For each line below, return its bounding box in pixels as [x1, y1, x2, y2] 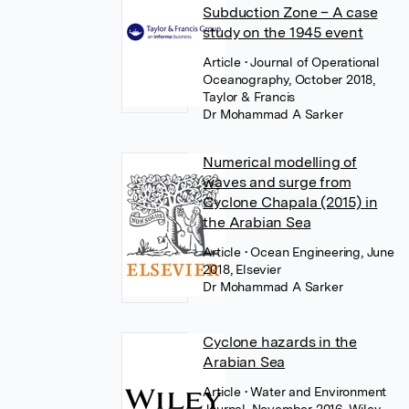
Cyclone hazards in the [203, 333, 357, 351]
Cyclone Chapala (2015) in [203, 194, 378, 211]
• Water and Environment [244, 384, 387, 399]
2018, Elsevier [203, 262, 281, 277]
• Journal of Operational [244, 55, 380, 69]
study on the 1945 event [203, 24, 363, 41]
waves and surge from [203, 173, 351, 191]
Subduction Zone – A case [203, 4, 378, 21]
